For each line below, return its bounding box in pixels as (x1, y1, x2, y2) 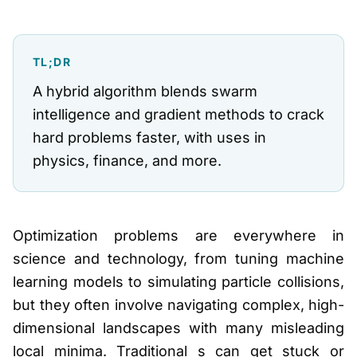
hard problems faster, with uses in (33, 129, 266, 146)
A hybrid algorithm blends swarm (33, 83, 257, 100)
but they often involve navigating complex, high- (13, 296, 344, 313)
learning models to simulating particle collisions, (13, 273, 344, 290)
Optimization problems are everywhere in (13, 227, 344, 244)
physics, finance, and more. (33, 152, 222, 169)
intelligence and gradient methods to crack (33, 106, 324, 123)
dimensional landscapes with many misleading (13, 320, 344, 336)
